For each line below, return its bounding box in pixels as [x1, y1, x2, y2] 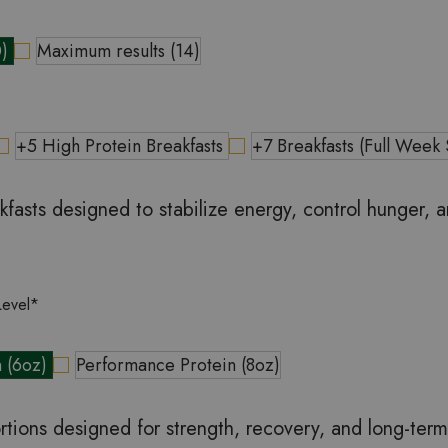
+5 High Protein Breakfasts [16, 133, 228, 160]
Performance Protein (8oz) [76, 352, 280, 379]
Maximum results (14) [37, 38, 200, 65]
